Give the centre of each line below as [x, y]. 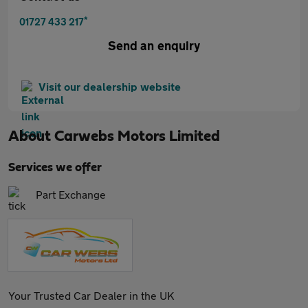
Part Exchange [71, 194]
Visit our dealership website [110, 86]
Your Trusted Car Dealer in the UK [91, 295]
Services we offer [55, 168]
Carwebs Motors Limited [137, 136]
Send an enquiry [154, 45]
